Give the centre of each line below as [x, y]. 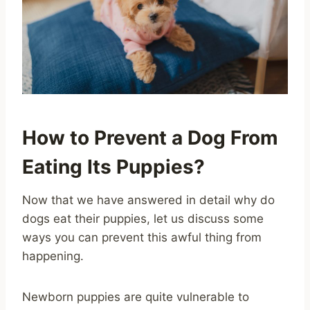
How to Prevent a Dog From [150, 137]
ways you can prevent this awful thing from [142, 237]
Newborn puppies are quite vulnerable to [136, 297]
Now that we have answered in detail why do [148, 200]
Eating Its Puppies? [113, 166]
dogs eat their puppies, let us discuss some [143, 218]
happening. [55, 256]
